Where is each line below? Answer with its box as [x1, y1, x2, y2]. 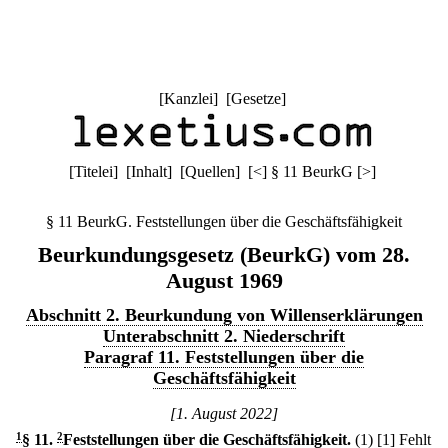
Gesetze [230, 90, 281, 107]
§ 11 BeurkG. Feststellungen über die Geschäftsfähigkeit [46, 213, 402, 230]
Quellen [184, 163, 235, 180]
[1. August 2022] [170, 405, 278, 422]
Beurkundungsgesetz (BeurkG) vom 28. [38, 242, 410, 267]
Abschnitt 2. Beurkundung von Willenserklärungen [25, 305, 423, 325]
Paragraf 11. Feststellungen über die [84, 347, 364, 367]
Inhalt [130, 163, 167, 180]
